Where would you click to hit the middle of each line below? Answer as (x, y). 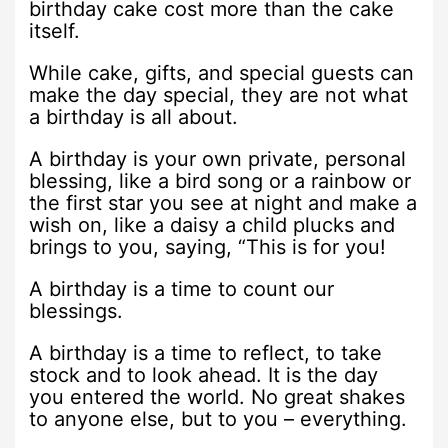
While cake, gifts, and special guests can (222, 72)
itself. (55, 30)
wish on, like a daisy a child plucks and (212, 224)
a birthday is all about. (134, 116)
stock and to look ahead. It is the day (204, 374)
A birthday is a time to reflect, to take (206, 352)
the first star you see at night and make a (223, 202)
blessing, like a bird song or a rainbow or (220, 180)
